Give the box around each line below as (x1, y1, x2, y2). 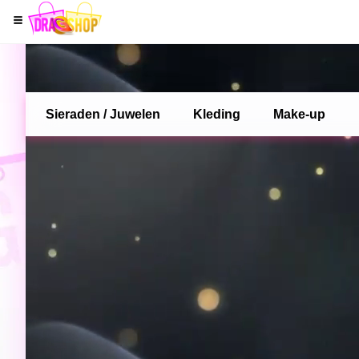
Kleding (193, 107, 240, 121)
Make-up (273, 107, 325, 121)
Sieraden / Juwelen (46, 107, 160, 121)
